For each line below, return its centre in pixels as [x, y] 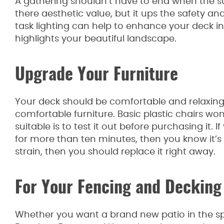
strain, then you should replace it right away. [115, 152]
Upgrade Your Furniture [96, 75]
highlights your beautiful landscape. [96, 39]
